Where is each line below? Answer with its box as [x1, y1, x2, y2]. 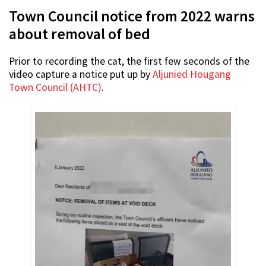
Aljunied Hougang [153, 68, 231, 81]
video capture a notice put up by [9, 68, 153, 81]
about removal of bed [9, 24, 150, 44]
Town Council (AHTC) [9, 81, 102, 94]
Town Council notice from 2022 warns [9, 7, 255, 26]
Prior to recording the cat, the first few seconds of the [9, 55, 249, 68]
